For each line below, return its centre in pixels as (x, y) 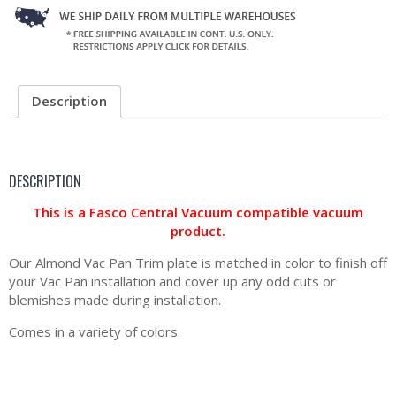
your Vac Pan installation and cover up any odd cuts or (172, 282)
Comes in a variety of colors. (95, 332)
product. (198, 231)
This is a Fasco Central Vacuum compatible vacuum (198, 213)
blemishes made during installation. (115, 300)
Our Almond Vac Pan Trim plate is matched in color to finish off (198, 263)
